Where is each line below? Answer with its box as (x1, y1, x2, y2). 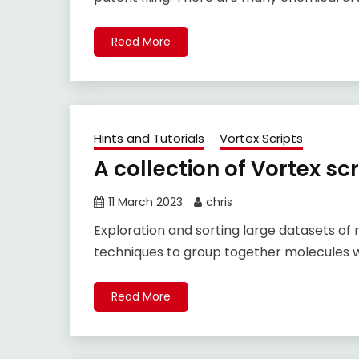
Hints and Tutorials (94, 130, 204, 147)
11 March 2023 (108, 194, 183, 211)
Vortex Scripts (220, 130, 303, 147)
